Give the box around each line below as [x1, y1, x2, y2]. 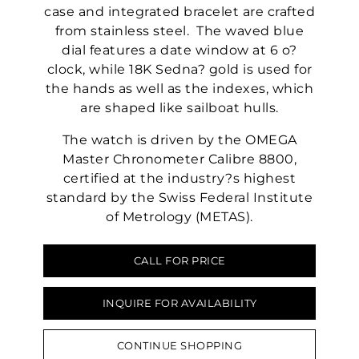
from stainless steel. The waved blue [54, 23, 305, 39]
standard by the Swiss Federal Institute [46, 190, 313, 206]
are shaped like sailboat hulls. [80, 100, 279, 116]
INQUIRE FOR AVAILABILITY [102, 296, 257, 310]
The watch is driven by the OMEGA [62, 132, 297, 148]
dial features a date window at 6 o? [62, 42, 297, 58]
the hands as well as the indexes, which [45, 81, 314, 97]
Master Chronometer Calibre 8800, [63, 151, 296, 167]
